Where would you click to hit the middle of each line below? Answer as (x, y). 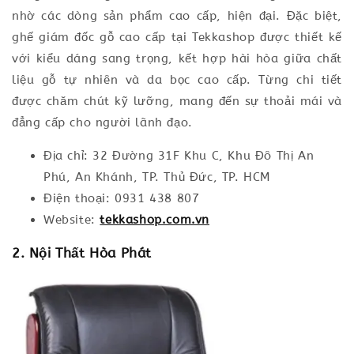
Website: (72, 220)
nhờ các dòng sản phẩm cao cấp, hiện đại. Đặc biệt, (177, 16)
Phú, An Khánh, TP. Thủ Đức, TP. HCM (158, 177)
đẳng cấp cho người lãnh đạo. (102, 123)
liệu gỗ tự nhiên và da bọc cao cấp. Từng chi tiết (177, 80)
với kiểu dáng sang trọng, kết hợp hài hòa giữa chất (177, 59)
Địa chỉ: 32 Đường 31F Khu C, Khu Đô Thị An (179, 156)
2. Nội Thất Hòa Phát (82, 253)
